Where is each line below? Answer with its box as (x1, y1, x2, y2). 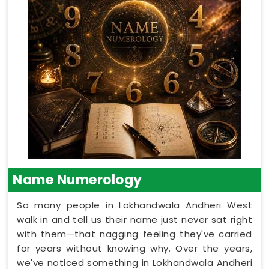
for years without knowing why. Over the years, (17, 241, 252, 255)
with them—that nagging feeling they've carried (17, 227, 252, 240)
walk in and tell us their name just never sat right (17, 213, 252, 226)
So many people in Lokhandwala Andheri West (17, 198, 252, 211)
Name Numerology (13, 170, 142, 189)
